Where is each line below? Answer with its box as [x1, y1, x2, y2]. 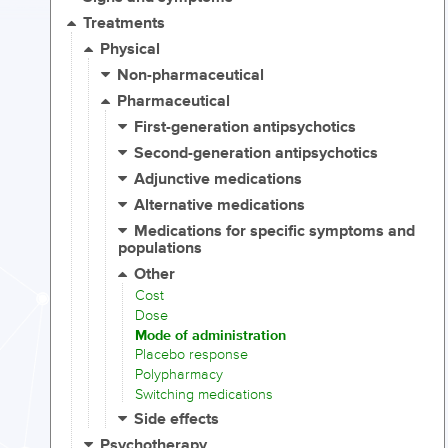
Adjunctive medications [134, 169, 303, 191]
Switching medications [135, 385, 273, 403]
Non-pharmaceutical [117, 65, 265, 87]
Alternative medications [134, 195, 306, 217]
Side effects [134, 408, 220, 430]
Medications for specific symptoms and [134, 221, 416, 243]
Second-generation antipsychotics [134, 143, 379, 165]
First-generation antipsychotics [134, 117, 357, 139]
